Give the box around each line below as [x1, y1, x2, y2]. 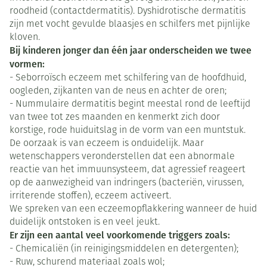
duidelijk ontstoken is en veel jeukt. [10, 218, 162, 228]
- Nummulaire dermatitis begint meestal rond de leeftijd [10, 100, 250, 110]
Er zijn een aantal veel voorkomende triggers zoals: [10, 229, 230, 241]
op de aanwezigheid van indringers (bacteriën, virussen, [10, 178, 244, 188]
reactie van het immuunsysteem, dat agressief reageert [10, 165, 246, 175]
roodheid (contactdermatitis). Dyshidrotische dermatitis [10, 7, 246, 17]
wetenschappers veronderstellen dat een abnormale [10, 152, 235, 162]
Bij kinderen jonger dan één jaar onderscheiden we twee [10, 45, 252, 57]
